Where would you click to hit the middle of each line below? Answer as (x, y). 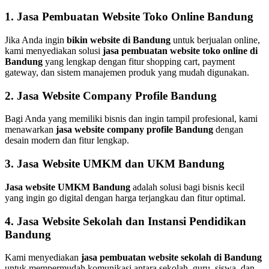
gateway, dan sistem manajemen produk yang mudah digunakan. (127, 72)
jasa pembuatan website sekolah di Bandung (171, 258)
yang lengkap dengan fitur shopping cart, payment (139, 61)
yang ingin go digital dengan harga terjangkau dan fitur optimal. (125, 198)
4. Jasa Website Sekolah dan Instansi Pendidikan (125, 221)
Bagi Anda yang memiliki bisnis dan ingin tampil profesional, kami (131, 119)
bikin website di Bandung (119, 40)
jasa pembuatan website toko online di (180, 50)
